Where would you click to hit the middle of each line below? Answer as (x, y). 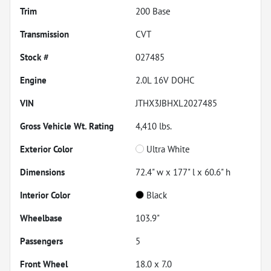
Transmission (44, 34)
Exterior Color (46, 149)
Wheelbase (41, 218)
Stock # (34, 57)
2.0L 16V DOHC (165, 80)
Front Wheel (44, 264)
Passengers (41, 241)
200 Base (153, 11)
